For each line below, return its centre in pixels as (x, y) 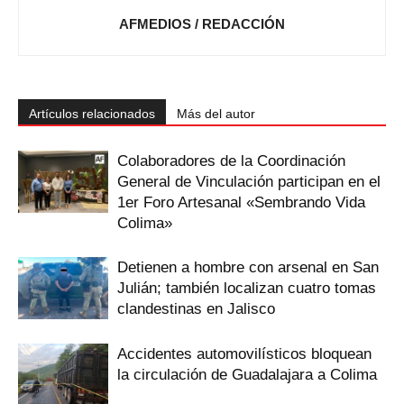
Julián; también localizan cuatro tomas (247, 288)
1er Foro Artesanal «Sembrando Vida (241, 202)
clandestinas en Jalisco (196, 308)
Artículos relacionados (92, 113)
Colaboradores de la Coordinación (231, 161)
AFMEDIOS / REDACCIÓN (202, 23)
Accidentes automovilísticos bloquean (244, 353)
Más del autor (216, 113)
